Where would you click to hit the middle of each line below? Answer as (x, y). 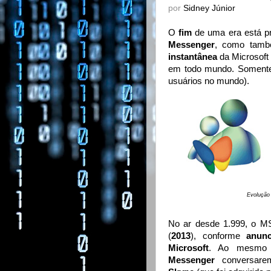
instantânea (193, 57)
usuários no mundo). (209, 81)
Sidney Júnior (209, 8)
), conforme (219, 236)
